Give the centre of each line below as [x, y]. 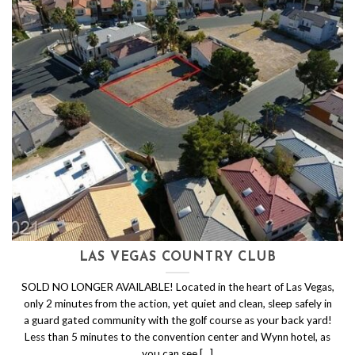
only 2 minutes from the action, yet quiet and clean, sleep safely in [177, 303]
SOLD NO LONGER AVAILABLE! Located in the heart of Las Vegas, [177, 286]
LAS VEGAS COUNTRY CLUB [177, 258]
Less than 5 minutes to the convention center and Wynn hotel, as [177, 336]
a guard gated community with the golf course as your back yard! [177, 320]
